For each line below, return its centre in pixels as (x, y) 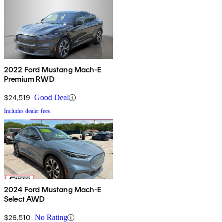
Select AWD (25, 199)
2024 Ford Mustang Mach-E (53, 190)
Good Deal (52, 98)
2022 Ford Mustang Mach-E (53, 70)
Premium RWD (29, 79)
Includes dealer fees (27, 111)
